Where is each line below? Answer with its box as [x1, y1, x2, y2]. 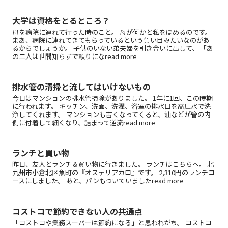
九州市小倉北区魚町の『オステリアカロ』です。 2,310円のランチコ [12, 167, 215, 178]
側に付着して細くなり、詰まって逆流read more [12, 118, 155, 128]
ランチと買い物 [12, 147, 69, 159]
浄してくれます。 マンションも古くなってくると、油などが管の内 [12, 109, 211, 120]
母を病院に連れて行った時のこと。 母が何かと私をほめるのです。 [12, 26, 212, 37]
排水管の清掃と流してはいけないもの [12, 80, 151, 93]
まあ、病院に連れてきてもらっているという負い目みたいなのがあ [12, 35, 210, 45]
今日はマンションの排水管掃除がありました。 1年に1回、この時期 [12, 93, 213, 103]
